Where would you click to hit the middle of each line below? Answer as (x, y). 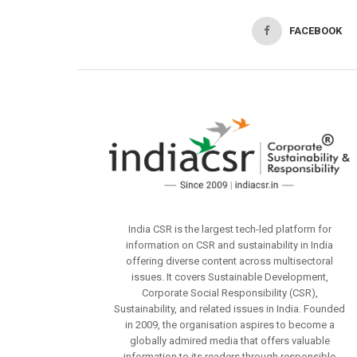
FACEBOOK (316, 30)
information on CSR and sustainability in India (230, 245)
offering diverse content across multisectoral (230, 261)
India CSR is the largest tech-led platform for (229, 229)
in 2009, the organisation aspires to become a (229, 324)
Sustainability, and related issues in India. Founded (230, 308)
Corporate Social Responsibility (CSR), (229, 292)
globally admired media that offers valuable (229, 340)
